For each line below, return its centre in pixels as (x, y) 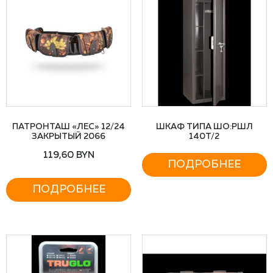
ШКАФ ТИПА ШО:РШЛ (204, 127)
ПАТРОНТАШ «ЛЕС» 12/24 (69, 127)
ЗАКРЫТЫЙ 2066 (69, 137)
